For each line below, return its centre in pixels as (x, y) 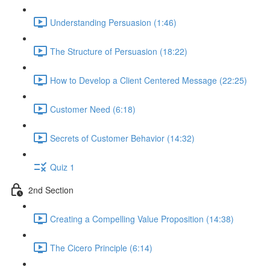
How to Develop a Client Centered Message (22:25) (149, 80)
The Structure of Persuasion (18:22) (119, 51)
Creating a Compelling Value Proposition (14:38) (142, 218)
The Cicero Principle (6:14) (101, 247)
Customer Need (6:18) (93, 109)
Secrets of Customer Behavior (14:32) (122, 138)
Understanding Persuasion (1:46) (113, 22)
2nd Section (51, 190)
